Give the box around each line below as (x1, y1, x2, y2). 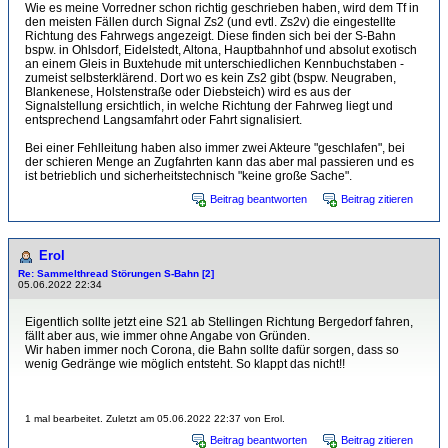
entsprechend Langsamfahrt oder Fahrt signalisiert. (25, 112, 302, 127)
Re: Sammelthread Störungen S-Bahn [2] (18, 267, 214, 279)
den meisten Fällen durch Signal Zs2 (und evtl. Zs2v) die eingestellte (25, 14, 396, 29)
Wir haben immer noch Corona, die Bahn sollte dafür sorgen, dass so (25, 342, 399, 357)
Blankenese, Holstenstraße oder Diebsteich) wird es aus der (25, 84, 351, 99)
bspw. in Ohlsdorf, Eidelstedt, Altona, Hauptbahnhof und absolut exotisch (25, 42, 417, 57)
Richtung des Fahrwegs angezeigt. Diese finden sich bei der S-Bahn (25, 28, 396, 43)
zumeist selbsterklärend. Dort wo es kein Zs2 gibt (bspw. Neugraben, (25, 70, 396, 85)
